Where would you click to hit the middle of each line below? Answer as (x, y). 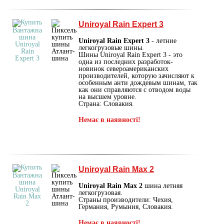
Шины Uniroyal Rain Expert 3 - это (130, 54)
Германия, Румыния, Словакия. (126, 206)
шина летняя (162, 185)
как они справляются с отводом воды (134, 89)
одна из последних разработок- (126, 61)
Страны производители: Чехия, (126, 199)
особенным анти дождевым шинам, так (138, 82)
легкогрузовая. (100, 192)
